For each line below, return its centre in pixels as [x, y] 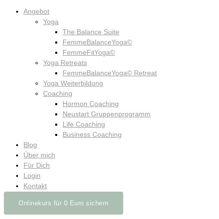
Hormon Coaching [91, 104]
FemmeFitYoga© [89, 53]
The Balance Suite [91, 32]
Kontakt [35, 186]
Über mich [39, 155]
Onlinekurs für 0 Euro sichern [64, 203]
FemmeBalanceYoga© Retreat [110, 73]
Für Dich [37, 166]
